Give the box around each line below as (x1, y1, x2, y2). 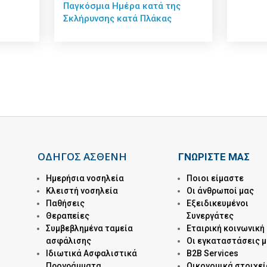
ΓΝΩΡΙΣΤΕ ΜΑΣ (178, 150, 250, 163)
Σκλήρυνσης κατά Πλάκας (63, 13, 172, 24)
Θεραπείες (45, 210, 89, 221)
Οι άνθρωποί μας (187, 185, 254, 195)
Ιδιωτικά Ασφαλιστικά (45, 248, 137, 258)
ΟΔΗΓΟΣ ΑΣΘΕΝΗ (37, 149, 127, 163)
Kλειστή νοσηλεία (45, 185, 118, 195)
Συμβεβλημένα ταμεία (45, 223, 133, 233)
